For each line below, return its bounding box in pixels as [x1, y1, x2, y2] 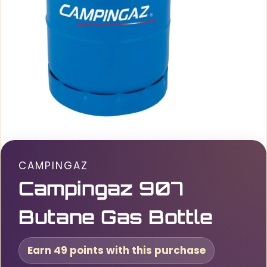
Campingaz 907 [18, 176, 184, 200]
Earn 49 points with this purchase [27, 243, 206, 257]
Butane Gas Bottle [18, 205, 213, 229]
